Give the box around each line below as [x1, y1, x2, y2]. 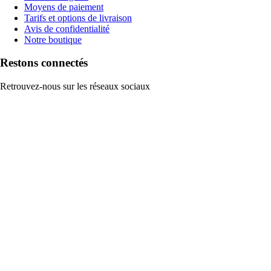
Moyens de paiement [24, 1, 103, 12]
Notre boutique [24, 34, 82, 45]
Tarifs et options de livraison [24, 12, 132, 23]
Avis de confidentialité [24, 23, 109, 34]
